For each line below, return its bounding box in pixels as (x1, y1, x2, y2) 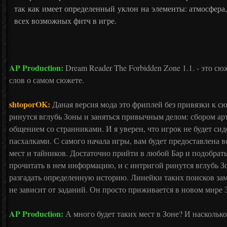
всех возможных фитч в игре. (14, 15, 117, 26)
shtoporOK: (9, 98, 50, 110)
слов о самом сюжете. (9, 74, 84, 85)
